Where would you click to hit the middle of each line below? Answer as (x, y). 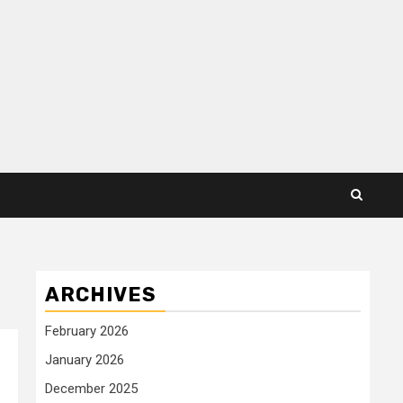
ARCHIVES (101, 294)
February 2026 (87, 331)
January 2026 (85, 359)
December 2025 (91, 388)
